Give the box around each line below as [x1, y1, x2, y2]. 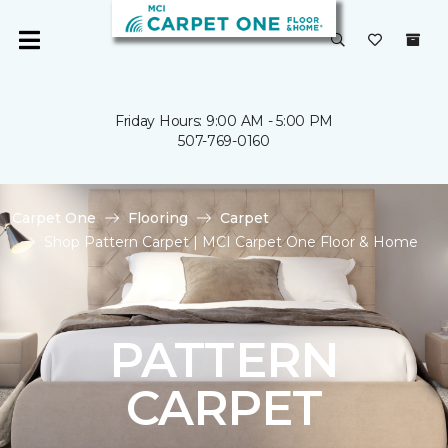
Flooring [128, 209, 188, 227]
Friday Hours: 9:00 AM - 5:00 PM [114, 112, 334, 130]
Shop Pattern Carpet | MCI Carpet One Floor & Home [44, 233, 418, 251]
